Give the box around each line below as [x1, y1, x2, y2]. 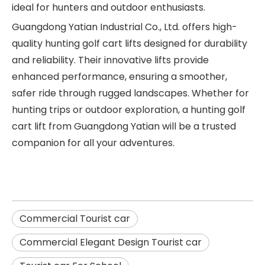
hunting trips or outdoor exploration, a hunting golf [12, 102, 245, 117]
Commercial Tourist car [20, 211, 130, 225]
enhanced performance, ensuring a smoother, [12, 69, 227, 83]
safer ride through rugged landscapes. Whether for [12, 86, 249, 100]
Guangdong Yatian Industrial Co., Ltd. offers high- [12, 20, 237, 34]
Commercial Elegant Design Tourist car [20, 235, 202, 249]
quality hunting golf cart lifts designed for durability [12, 36, 247, 50]
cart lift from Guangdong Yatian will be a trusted [12, 119, 236, 133]
